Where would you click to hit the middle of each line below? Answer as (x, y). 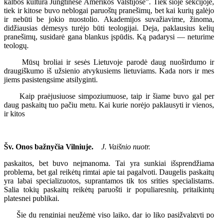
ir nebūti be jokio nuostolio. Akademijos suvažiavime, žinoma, (109, 19)
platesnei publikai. (32, 198)
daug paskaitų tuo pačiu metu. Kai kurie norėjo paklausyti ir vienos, (109, 105)
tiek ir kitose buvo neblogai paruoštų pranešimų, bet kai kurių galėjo (109, 10)
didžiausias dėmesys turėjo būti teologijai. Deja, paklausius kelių (109, 28)
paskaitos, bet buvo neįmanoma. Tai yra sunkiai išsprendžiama (109, 163)
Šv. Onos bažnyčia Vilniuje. (53, 146)
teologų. (16, 45)
